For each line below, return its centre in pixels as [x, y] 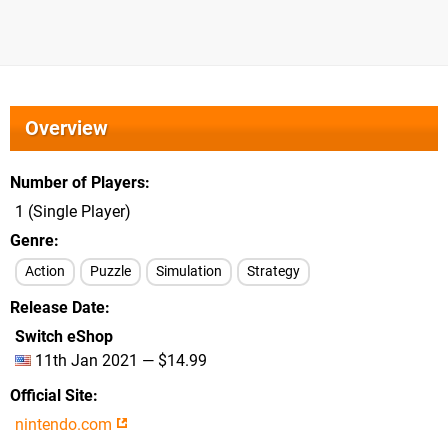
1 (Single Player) [73, 211]
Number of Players [77, 182]
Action [45, 271]
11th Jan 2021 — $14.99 [119, 360]
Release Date [57, 307]
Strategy [273, 271]
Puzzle [110, 271]
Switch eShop [64, 336]
